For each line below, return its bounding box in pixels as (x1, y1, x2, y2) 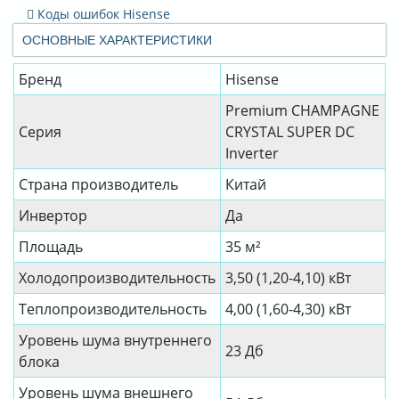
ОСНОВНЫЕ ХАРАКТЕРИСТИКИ (22, 33, 212, 48)
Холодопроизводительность (19, 268, 216, 289)
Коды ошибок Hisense (34, 5, 170, 23)
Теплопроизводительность (19, 299, 207, 320)
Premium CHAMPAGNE (225, 101, 379, 121)
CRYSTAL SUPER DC (225, 122, 354, 142)
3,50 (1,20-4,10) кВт (225, 268, 351, 289)
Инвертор (19, 206, 87, 226)
